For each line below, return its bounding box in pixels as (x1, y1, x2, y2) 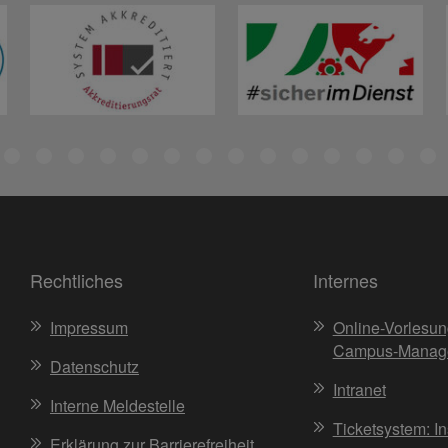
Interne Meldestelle (49, 393, 185, 417)
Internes (312, 266, 378, 293)
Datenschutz (49, 354, 139, 378)
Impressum (49, 315, 128, 339)
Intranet (332, 377, 386, 401)
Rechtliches (29, 266, 123, 293)
